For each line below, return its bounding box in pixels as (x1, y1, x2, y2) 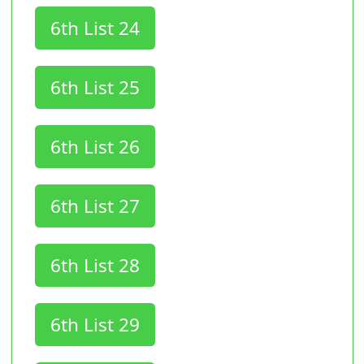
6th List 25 (50, 74, 140, 100)
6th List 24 (50, 15, 140, 41)
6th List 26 (50, 133, 140, 159)
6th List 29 (50, 311, 140, 337)
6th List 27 (50, 193, 140, 219)
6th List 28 (50, 252, 140, 278)
